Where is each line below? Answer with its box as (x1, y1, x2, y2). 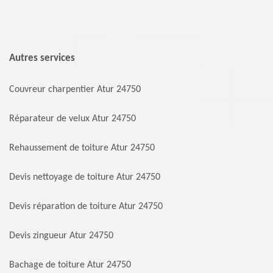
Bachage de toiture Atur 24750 (9, 260, 131, 270)
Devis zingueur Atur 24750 (9, 231, 113, 241)
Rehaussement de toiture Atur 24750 (9, 143, 155, 153)
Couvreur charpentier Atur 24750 (9, 85, 141, 94)
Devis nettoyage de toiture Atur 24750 (9, 172, 160, 182)
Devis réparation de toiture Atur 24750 (9, 202, 163, 211)
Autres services (9, 53, 75, 63)
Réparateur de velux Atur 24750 (9, 114, 136, 124)
